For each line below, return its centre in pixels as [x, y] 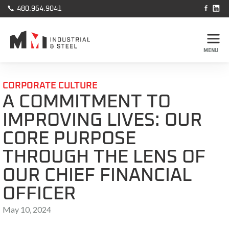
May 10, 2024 [27, 209]
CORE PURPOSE [69, 139]
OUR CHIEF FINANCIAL [97, 176]
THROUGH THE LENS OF [104, 157]
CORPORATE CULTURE [50, 86]
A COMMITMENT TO [87, 102]
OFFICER [39, 194]
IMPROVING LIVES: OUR [102, 121]
